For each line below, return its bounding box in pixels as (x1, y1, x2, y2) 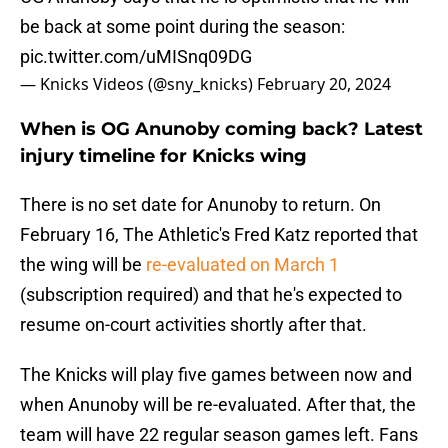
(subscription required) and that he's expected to (20, 284, 402, 306)
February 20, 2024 (257, 73, 391, 96)
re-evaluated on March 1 (146, 254, 339, 276)
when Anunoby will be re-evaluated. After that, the (20, 394, 416, 416)
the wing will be (20, 254, 146, 276)
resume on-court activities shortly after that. (20, 314, 367, 336)
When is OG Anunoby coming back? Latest (20, 118, 423, 141)
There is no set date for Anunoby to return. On (20, 194, 381, 216)
